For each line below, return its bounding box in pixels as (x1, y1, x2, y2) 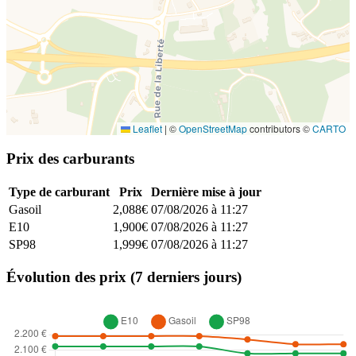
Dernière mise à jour (151, 184, 261, 199)
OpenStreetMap (179, 122, 247, 136)
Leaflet (130, 122, 162, 136)
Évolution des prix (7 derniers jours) (6, 269, 242, 286)
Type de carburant (9, 184, 110, 199)
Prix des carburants (6, 150, 134, 168)
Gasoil (9, 202, 41, 216)
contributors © (247, 122, 312, 136)
